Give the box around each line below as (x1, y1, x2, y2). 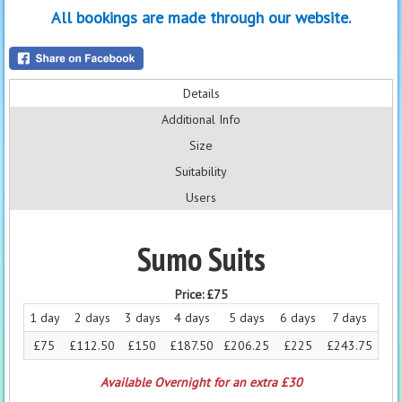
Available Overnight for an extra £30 (100, 373, 302, 390)
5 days (229, 309, 265, 326)
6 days (280, 309, 316, 326)
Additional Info (162, 110, 240, 127)
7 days (332, 309, 367, 326)
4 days (174, 309, 210, 326)
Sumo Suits (136, 237, 266, 280)
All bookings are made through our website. (51, 6, 351, 28)
